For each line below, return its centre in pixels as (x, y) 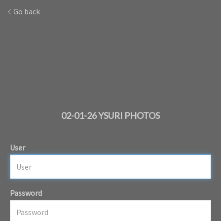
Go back (26, 11)
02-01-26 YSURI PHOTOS (110, 116)
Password (26, 193)
